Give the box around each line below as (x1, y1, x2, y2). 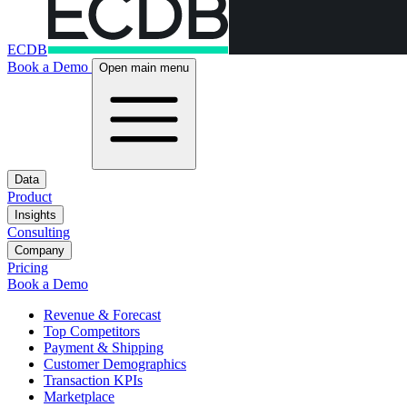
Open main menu (99, 61, 189, 74)
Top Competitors (44, 323, 140, 339)
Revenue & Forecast (44, 307, 161, 323)
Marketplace (44, 389, 114, 404)
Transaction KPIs (44, 372, 143, 388)
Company (15, 243, 65, 257)
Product (7, 189, 52, 204)
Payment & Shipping (44, 340, 164, 355)
